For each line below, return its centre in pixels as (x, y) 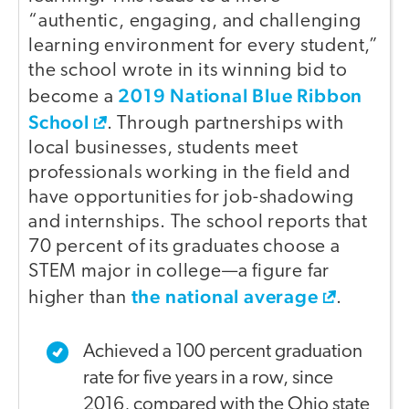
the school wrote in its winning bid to (188, 70)
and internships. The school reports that (198, 222)
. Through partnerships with (225, 123)
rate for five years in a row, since (208, 379)
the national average (225, 296)
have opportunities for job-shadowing (191, 197)
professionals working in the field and (189, 173)
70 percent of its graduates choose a (184, 246)
